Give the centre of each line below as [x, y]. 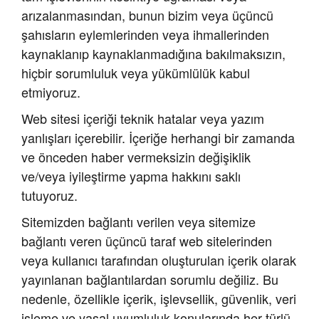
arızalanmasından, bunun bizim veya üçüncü [147, 15]
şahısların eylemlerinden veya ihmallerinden [145, 35]
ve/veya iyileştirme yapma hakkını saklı [131, 176]
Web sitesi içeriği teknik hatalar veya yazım [143, 119]
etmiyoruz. [51, 92]
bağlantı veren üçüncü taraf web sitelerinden [147, 241]
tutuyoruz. [49, 195]
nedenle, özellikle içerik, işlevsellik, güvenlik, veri [159, 299]
